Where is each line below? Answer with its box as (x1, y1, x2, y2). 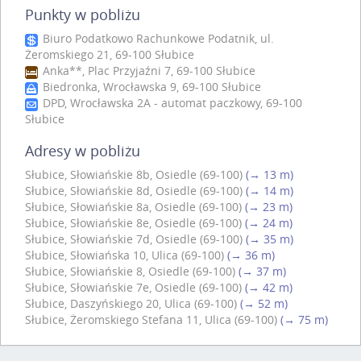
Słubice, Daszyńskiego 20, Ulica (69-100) (25, 295, 237, 311)
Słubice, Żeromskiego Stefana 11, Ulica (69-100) (25, 311, 277, 327)
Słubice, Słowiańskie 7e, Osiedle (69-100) (25, 279, 242, 295)
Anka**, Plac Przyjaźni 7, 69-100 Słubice (39, 62, 255, 78)
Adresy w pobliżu (25, 140, 140, 160)
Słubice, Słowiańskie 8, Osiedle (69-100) (25, 263, 235, 279)
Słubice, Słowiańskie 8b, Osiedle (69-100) (25, 166, 243, 182)
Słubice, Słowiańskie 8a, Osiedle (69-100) (25, 198, 242, 214)
